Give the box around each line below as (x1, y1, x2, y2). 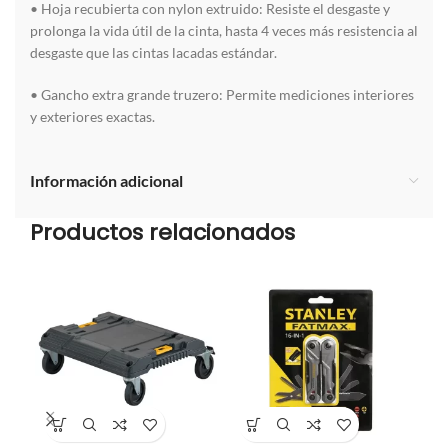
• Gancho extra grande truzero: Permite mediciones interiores (30, 86, 414, 104)
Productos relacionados (30, 217, 295, 249)
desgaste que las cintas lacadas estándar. (30, 44, 277, 62)
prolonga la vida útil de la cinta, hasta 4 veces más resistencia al (30, 22, 418, 40)
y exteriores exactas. (30, 108, 155, 126)
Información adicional (30, 171, 183, 191)
